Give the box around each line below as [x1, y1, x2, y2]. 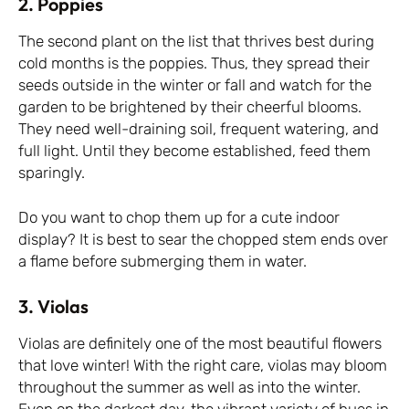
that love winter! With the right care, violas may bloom [18, 355, 387, 374]
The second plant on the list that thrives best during [18, 31, 374, 50]
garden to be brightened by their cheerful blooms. [18, 97, 362, 116]
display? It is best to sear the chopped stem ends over [18, 230, 388, 249]
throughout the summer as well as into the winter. [18, 377, 361, 396]
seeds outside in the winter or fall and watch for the [18, 75, 372, 94]
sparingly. [18, 163, 85, 182]
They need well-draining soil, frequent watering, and [18, 119, 379, 138]
